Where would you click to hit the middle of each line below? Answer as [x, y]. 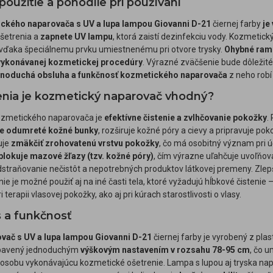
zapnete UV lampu [76, 37]
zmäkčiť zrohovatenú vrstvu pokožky [85, 143]
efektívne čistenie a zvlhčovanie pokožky [186, 118]
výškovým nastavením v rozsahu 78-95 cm [165, 250]
